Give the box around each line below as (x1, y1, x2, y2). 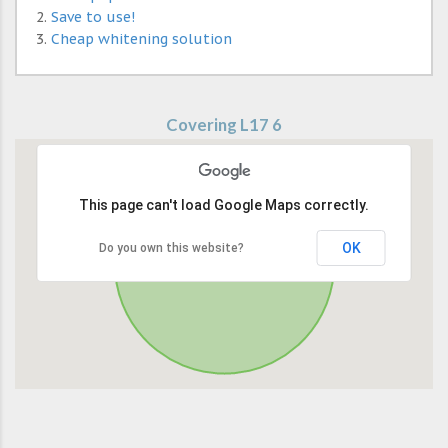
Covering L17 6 (166, 114, 282, 136)
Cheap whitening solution (51, 30, 232, 49)
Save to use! (51, 8, 135, 27)
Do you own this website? (99, 241, 244, 256)
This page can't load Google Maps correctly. (79, 197, 369, 214)
